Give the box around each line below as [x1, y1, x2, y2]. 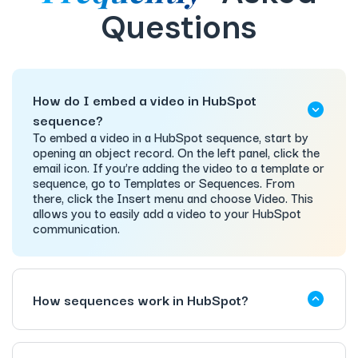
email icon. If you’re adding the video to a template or [33, 157, 324, 177]
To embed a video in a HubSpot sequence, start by [33, 126, 308, 146]
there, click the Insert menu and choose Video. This [33, 187, 313, 207]
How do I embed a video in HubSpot [33, 88, 257, 110]
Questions [101, 6, 257, 48]
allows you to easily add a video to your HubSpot [33, 202, 301, 222]
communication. [33, 217, 120, 237]
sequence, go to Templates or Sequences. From [33, 172, 295, 192]
